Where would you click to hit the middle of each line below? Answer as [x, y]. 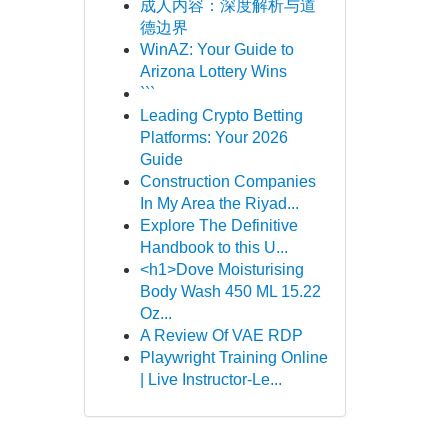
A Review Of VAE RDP [221, 335]
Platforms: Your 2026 [213, 137]
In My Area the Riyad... [219, 203]
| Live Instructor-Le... [210, 379]
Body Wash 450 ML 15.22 [230, 291]
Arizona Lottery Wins [213, 71]
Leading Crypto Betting [221, 115]
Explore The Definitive [218, 225]
